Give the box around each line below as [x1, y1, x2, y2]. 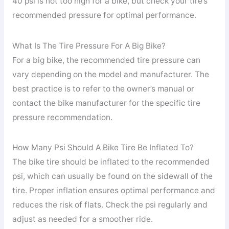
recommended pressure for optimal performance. [12, 10, 196, 20]
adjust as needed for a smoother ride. [12, 214, 153, 224]
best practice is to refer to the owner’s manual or [12, 83, 194, 94]
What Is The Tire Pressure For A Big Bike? [12, 40, 166, 51]
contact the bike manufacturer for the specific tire [12, 98, 200, 108]
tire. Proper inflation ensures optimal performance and [12, 186, 215, 196]
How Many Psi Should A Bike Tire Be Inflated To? [12, 143, 194, 153]
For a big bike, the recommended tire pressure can [12, 55, 200, 65]
